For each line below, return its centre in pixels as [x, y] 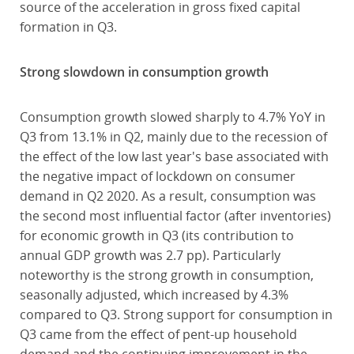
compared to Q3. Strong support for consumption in [176, 314]
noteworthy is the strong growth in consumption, [166, 275]
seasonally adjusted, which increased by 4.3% [154, 295]
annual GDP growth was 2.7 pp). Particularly [150, 255]
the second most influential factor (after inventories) [175, 216]
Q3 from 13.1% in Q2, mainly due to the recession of [173, 137]
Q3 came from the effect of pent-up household [158, 334]
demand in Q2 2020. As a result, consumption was [168, 196]
